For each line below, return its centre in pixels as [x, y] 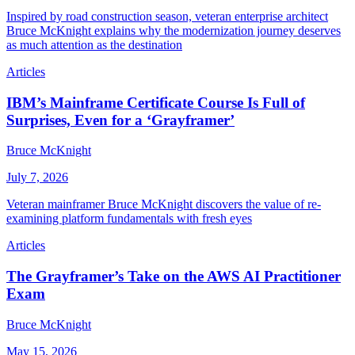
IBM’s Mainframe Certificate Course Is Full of [156, 102]
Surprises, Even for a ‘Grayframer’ [120, 120]
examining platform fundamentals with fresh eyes [129, 219]
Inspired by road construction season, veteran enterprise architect [167, 16]
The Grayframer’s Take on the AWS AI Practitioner [174, 276]
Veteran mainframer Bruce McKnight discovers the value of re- [164, 204]
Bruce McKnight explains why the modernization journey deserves [174, 30]
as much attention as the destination [94, 44]
